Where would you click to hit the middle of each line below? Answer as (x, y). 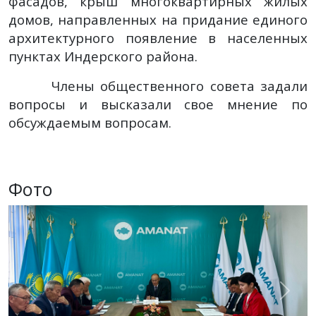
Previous (53, 298)
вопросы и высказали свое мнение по (158, 104)
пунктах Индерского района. (103, 56)
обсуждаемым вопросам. (90, 122)
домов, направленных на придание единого (158, 19)
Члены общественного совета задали (158, 85)
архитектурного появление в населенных (158, 37)
